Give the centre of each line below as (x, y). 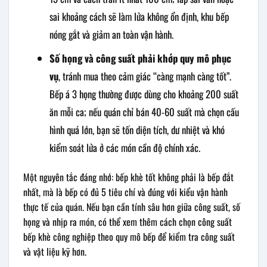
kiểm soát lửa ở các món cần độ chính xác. (125, 147)
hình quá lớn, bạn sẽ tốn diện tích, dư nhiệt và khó (137, 129)
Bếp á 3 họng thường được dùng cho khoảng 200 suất (144, 94)
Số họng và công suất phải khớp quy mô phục (140, 58)
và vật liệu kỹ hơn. (55, 251)
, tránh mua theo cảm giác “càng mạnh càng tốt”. (145, 76)
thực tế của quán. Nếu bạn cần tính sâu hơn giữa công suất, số (132, 207)
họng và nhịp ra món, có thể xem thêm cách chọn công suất (128, 221)
